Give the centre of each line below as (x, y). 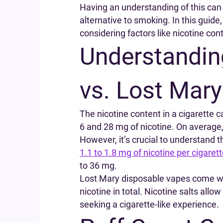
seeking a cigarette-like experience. (149, 204)
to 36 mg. (98, 166)
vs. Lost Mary (151, 90)
